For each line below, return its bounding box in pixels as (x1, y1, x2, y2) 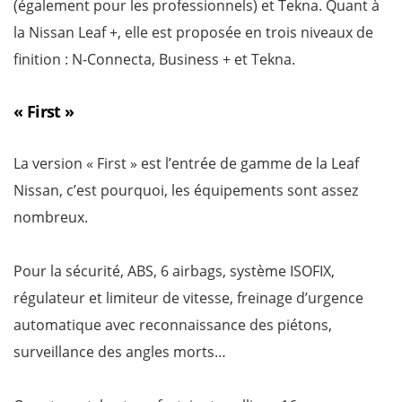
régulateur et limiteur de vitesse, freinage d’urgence (13, 287, 363, 308)
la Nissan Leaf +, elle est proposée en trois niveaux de (13, 22, 373, 42)
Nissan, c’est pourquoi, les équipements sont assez (13, 179, 358, 200)
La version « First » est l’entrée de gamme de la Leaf (13, 153, 359, 173)
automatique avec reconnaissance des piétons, (13, 314, 332, 335)
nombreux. (13, 206, 88, 227)
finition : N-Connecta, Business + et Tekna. (13, 48, 295, 69)
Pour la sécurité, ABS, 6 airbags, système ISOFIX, (13, 260, 335, 281)
